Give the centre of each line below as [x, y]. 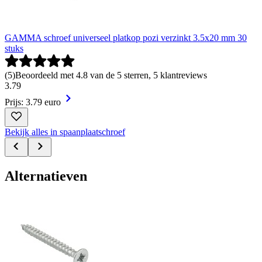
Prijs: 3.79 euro [33, 102]
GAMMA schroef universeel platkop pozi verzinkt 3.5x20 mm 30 [126, 38]
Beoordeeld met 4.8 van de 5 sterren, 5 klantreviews [111, 75]
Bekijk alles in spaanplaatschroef [65, 132]
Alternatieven [46, 176]
